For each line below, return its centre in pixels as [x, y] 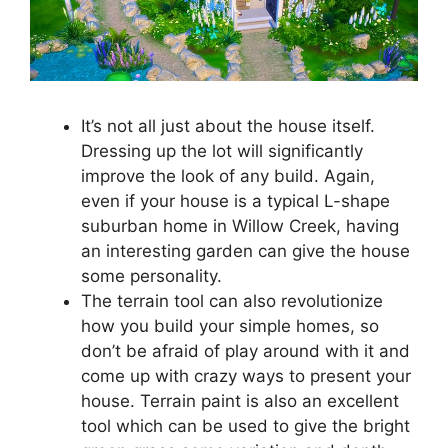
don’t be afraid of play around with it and [245, 350]
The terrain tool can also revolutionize [232, 300]
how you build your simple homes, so [230, 325]
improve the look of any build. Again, [228, 175]
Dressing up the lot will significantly [222, 150]
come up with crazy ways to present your [246, 375]
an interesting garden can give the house [245, 250]
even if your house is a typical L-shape [235, 200]
